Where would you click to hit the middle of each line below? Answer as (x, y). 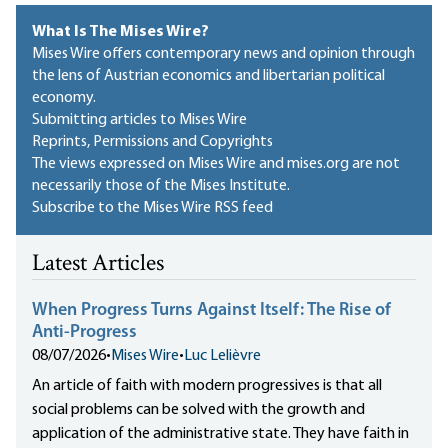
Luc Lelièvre (222, 356)
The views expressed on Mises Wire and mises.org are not (216, 164)
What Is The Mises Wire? (120, 32)
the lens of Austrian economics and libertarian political (208, 76)
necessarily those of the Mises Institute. (161, 186)
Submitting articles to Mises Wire (139, 120)
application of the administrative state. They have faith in (220, 434)
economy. (64, 98)
